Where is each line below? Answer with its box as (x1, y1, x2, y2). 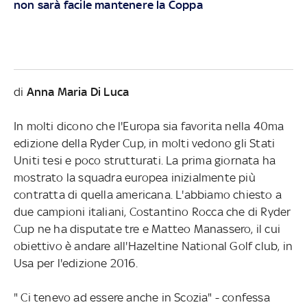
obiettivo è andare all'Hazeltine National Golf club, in (13, 238, 293, 253)
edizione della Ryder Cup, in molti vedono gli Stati (13, 136, 275, 150)
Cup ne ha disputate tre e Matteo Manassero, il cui (13, 221, 280, 236)
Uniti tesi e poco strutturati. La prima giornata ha (13, 153, 276, 167)
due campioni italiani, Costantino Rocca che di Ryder (13, 204, 291, 219)
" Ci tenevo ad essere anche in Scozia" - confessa (13, 290, 270, 304)
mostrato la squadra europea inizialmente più (13, 170, 256, 184)
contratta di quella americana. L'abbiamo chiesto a (13, 187, 282, 201)
